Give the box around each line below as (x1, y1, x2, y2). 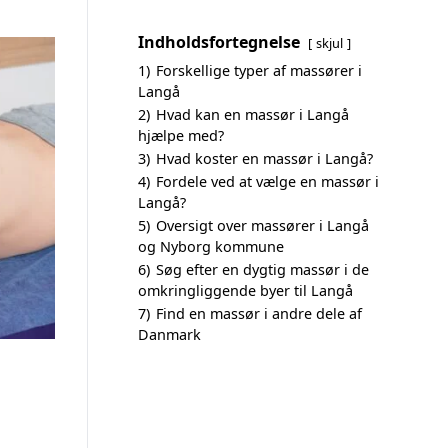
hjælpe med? (138, 126, 224, 145)
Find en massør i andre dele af (156, 304, 362, 323)
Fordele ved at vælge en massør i (156, 172, 379, 191)
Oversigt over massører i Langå (156, 216, 369, 235)
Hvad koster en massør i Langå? (156, 149, 373, 168)
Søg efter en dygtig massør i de (156, 260, 369, 279)
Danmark (138, 325, 201, 344)
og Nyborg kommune (138, 237, 284, 256)
